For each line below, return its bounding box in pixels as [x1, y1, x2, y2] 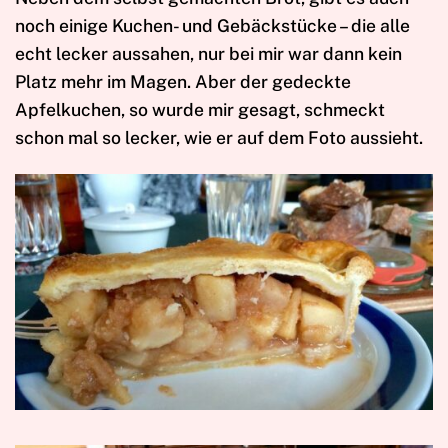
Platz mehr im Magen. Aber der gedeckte [15, 70, 351, 92]
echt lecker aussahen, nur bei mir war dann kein [15, 42, 402, 64]
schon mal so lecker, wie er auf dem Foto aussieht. [15, 126, 423, 148]
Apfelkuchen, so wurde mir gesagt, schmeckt [15, 98, 385, 120]
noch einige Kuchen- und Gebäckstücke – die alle [15, 14, 410, 36]
